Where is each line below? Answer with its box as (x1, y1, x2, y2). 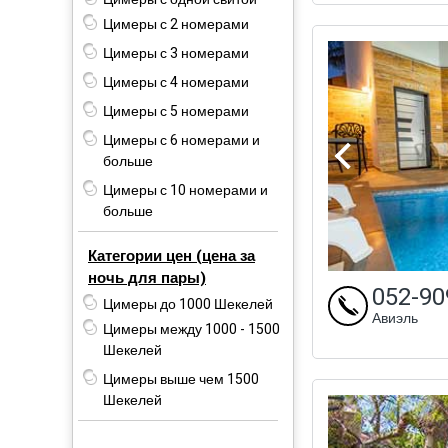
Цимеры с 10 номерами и (103, 179, 268, 201)
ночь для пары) (88, 266, 206, 289)
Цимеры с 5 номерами (103, 100, 249, 122)
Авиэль (372, 307, 418, 329)
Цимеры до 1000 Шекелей (103, 293, 273, 315)
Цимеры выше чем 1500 (103, 368, 259, 390)
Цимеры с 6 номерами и (103, 129, 260, 151)
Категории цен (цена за (88, 244, 255, 267)
